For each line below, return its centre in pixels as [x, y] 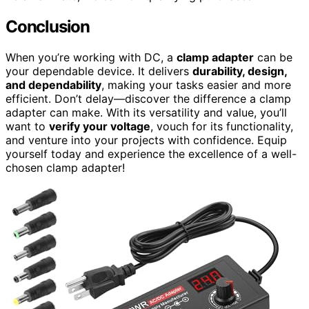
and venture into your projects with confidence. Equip [146, 140]
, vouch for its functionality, [222, 126]
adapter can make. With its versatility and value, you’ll [146, 112]
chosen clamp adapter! [65, 167]
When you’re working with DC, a [91, 57]
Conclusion [48, 27]
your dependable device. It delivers [99, 71]
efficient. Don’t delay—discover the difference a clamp [148, 98]
